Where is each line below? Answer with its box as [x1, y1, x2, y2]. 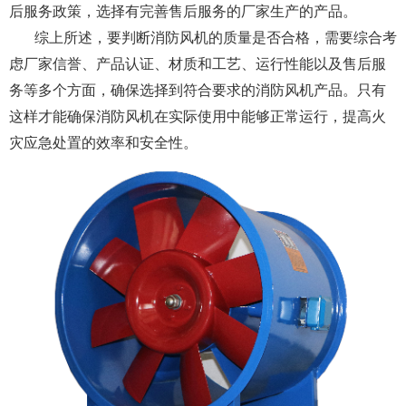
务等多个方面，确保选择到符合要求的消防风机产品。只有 [9, 82, 386, 98]
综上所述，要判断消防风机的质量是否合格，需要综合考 [34, 29, 397, 45]
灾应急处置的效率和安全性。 [9, 134, 198, 150]
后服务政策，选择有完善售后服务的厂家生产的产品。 [9, 3, 357, 19]
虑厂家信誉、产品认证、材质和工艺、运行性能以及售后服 [9, 55, 386, 72]
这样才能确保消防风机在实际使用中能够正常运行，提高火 [9, 108, 386, 124]
